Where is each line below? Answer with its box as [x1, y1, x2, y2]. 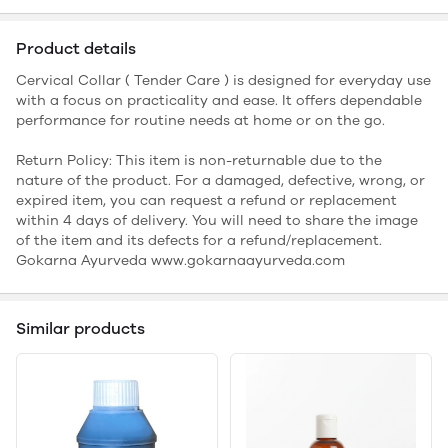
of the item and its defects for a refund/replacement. [16, 231, 382, 249]
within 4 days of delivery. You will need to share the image [16, 211, 418, 229]
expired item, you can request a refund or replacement [16, 191, 397, 209]
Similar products [16, 318, 145, 338]
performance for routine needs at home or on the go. [16, 111, 385, 129]
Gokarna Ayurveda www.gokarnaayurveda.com [16, 251, 345, 269]
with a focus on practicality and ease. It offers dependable [16, 91, 422, 109]
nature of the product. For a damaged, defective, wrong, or [16, 171, 425, 189]
